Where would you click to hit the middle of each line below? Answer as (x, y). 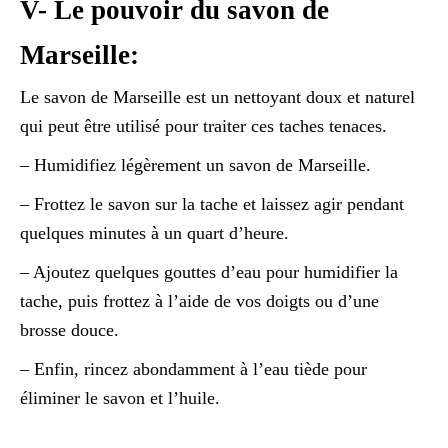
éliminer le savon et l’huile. (120, 398)
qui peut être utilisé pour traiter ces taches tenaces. (203, 126)
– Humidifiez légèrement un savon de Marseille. (195, 165)
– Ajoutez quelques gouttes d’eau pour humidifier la (209, 272)
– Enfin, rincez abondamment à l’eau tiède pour (193, 369)
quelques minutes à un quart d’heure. (154, 233)
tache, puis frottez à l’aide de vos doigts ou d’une (199, 301)
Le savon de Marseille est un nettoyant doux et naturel (217, 97)
